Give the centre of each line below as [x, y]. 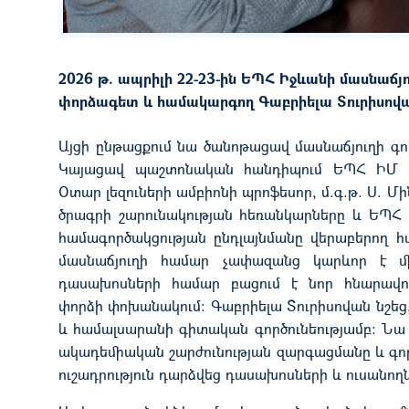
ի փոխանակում [148, 305]
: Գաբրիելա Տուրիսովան [288, 305]
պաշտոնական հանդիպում [234, 168]
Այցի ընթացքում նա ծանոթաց [164, 145]
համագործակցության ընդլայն [163, 236]
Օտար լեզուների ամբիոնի [151, 191]
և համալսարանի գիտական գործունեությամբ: [220, 328]
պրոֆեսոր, [282, 191]
